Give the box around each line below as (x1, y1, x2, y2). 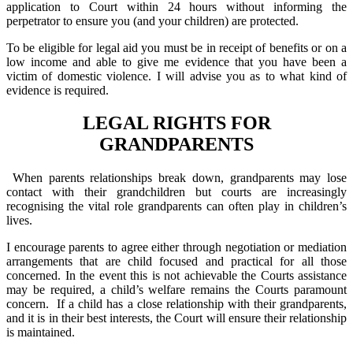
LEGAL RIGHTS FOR (82, 113, 271, 134)
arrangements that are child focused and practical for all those (6, 255, 347, 269)
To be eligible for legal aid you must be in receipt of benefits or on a (6, 40, 347, 54)
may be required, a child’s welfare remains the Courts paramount (6, 283, 347, 297)
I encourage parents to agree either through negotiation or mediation (6, 240, 347, 255)
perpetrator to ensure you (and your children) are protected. (6, 13, 299, 28)
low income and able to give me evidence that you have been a (6, 54, 347, 69)
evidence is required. (6, 83, 109, 97)
